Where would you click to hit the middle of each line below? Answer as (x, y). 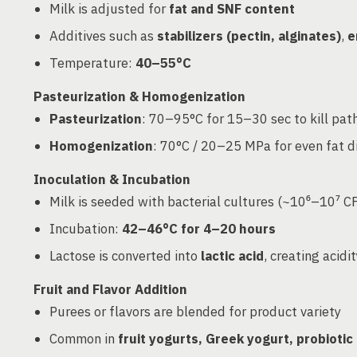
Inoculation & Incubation (112, 179)
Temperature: (92, 63)
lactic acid (232, 256)
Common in (84, 339)
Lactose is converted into (125, 256)
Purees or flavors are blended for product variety (195, 312)
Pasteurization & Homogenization (139, 96)
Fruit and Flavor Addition (110, 289)
